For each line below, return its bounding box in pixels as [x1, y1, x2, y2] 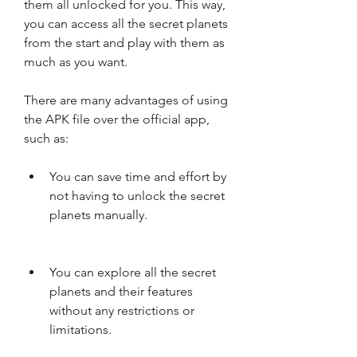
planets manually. [49, 207, 147, 222]
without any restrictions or [49, 303, 194, 318]
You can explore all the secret [49, 265, 216, 280]
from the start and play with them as [24, 35, 225, 50]
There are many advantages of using [24, 92, 228, 108]
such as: [24, 131, 69, 146]
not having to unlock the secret [49, 188, 225, 203]
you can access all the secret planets [24, 16, 228, 31]
